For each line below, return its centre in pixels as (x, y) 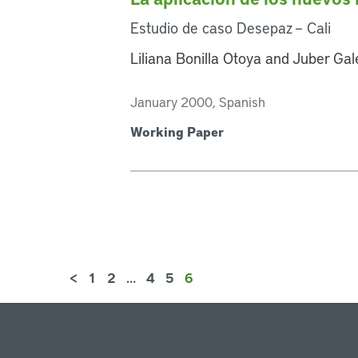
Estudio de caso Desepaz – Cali (231, 27)
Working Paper (177, 131)
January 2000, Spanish (198, 101)
